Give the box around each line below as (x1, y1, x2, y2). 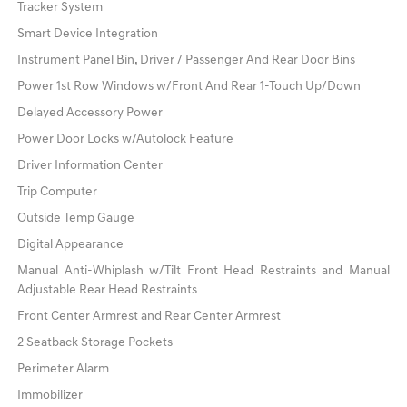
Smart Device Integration (17, 27, 159, 42)
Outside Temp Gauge (17, 212, 135, 226)
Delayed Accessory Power (17, 106, 164, 121)
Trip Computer (17, 185, 98, 200)
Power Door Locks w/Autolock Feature (17, 133, 234, 147)
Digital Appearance (17, 238, 124, 253)
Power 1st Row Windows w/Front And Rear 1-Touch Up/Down (17, 80, 362, 94)
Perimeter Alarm (17, 362, 110, 377)
